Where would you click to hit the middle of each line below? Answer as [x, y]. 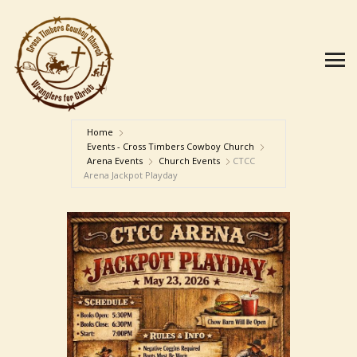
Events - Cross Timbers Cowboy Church [171, 146]
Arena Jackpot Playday [131, 175]
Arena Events [115, 161]
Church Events [189, 161]
